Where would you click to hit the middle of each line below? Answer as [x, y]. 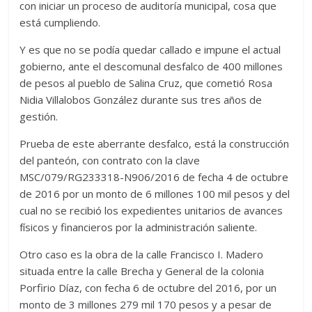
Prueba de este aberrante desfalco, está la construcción [155, 143]
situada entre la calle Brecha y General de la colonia [142, 271]
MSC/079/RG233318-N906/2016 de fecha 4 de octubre [154, 177]
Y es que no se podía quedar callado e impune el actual [150, 49]
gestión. [39, 116]
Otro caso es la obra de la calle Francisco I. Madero [142, 254]
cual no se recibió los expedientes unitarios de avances [151, 210]
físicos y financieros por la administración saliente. [139, 227]
